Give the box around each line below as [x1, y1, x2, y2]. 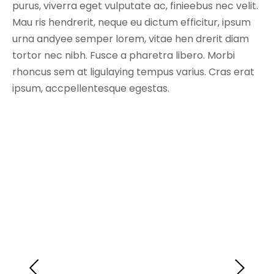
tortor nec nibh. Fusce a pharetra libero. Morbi [12, 48, 235, 62]
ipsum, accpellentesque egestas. [12, 81, 169, 95]
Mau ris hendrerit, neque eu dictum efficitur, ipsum [12, 15, 251, 29]
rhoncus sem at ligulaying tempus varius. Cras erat [12, 64, 254, 79]
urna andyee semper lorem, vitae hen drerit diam [12, 31, 249, 46]
